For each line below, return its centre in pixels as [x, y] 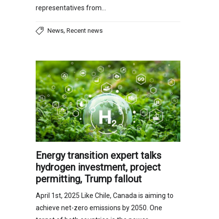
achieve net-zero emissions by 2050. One [99, 208]
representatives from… [71, 8]
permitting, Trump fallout [89, 179]
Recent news [85, 30]
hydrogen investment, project [98, 167]
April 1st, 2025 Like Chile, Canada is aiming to [105, 196]
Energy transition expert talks [99, 156]
